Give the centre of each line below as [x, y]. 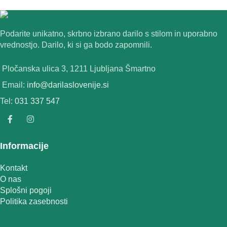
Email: [14, 85]
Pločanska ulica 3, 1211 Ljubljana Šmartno [79, 69]
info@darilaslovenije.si [68, 85]
